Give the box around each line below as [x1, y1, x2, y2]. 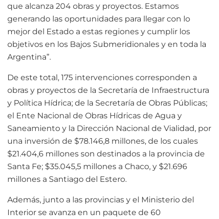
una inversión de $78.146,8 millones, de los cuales [7, 136, 198, 146]
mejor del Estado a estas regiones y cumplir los [7, 27, 190, 37]
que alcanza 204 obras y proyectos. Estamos [7, 1, 179, 11]
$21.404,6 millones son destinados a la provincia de [7, 149, 205, 159]
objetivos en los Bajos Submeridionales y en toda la [7, 40, 206, 49]
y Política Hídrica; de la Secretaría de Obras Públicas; [7, 98, 207, 108]
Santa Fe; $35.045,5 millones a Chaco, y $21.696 [7, 162, 187, 172]
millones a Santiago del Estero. [7, 175, 127, 184]
